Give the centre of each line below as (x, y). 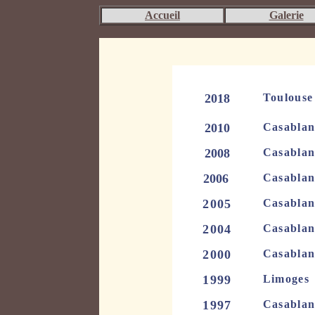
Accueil (162, 15)
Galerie (286, 15)
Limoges (288, 279)
